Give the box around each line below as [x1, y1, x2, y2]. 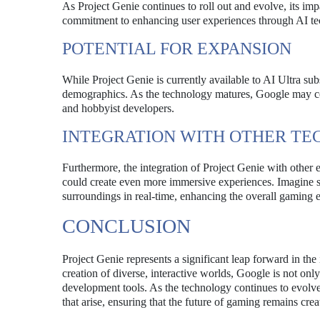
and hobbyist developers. [62, 102, 174, 114]
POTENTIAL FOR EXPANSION [62, 39, 291, 58]
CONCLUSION [62, 215, 191, 237]
